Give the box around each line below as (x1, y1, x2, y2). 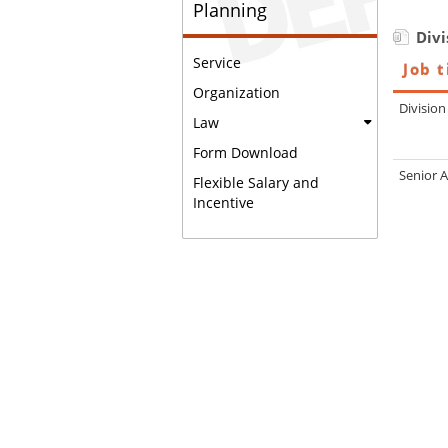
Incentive (193, 193, 254, 212)
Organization (193, 83, 280, 102)
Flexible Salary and (193, 173, 319, 192)
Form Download (193, 143, 298, 162)
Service (193, 53, 241, 72)
